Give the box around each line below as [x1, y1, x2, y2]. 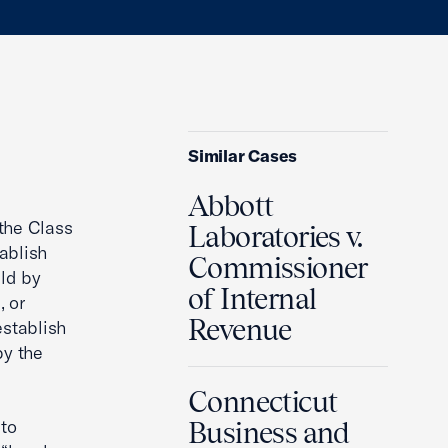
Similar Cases [188, 145, 298, 166]
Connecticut [188, 385, 338, 419]
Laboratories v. [188, 220, 363, 254]
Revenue [188, 313, 292, 347]
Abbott [188, 189, 274, 223]
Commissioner [188, 251, 368, 285]
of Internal [188, 282, 317, 316]
